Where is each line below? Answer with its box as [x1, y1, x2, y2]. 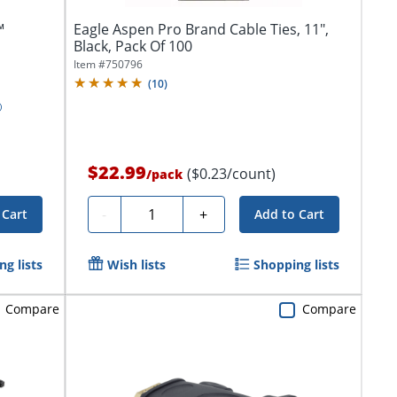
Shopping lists [253, 256, 339, 274]
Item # [73, 57, 105, 73]
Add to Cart [253, 206, 324, 223]
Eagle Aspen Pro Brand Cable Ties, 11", [73, 19, 329, 40]
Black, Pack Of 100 [73, 36, 192, 57]
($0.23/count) [186, 164, 276, 184]
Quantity [127, 202, 185, 222]
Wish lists [106, 256, 166, 274]
